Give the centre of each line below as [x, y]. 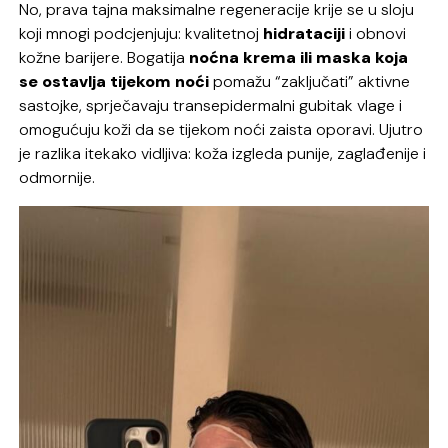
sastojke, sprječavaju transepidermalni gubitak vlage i [211, 105]
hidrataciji [304, 33]
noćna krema [243, 57]
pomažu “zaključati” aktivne [310, 81]
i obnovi [376, 33]
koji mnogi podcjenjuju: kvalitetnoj [141, 33]
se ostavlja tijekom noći [114, 81]
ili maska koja [354, 57]
